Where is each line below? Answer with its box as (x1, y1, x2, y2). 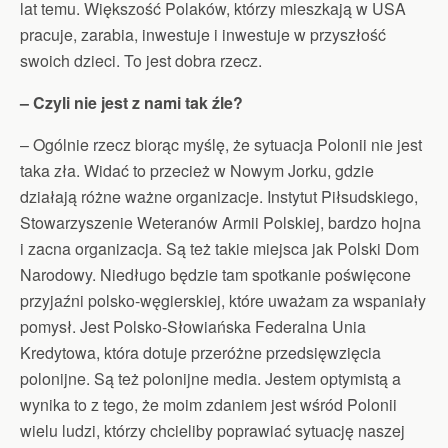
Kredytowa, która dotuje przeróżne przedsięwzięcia (20, 340, 381, 364)
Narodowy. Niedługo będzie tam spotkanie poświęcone (20, 262, 411, 286)
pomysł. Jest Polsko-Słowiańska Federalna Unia (20, 314, 366, 338)
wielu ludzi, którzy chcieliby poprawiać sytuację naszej (20, 418, 405, 442)
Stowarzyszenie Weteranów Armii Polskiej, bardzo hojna (20, 210, 421, 234)
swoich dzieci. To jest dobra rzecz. (20, 48, 262, 72)
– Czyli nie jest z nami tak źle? (20, 90, 243, 114)
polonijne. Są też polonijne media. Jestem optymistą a (20, 366, 401, 390)
